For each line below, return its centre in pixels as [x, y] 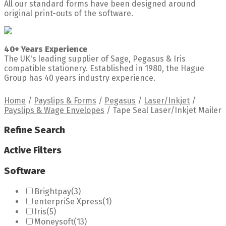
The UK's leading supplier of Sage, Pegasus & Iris [95, 59]
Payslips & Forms [65, 101]
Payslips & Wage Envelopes [54, 110]
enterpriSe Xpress [68, 201]
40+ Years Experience [46, 49]
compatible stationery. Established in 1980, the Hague [104, 68]
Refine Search [35, 130]
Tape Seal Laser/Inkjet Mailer [167, 110]
